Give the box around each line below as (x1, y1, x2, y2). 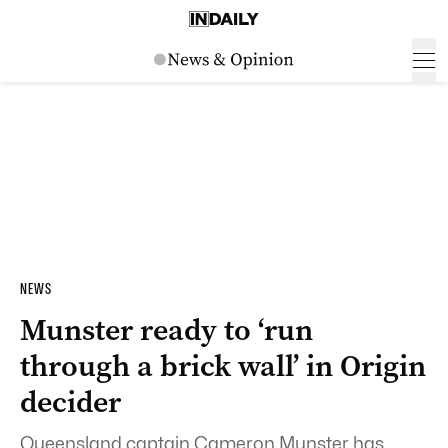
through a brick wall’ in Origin (20, 346, 426, 386)
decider (20, 382, 121, 422)
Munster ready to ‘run (20, 310, 313, 350)
